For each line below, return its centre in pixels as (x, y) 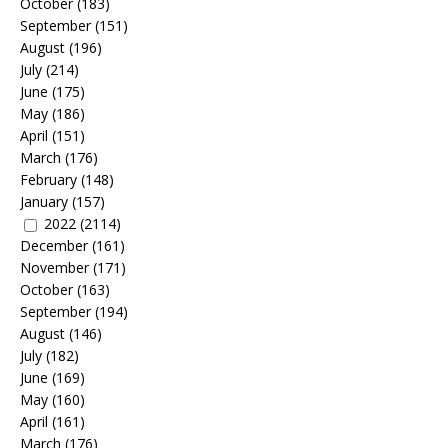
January (44, 201)
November (54, 267)
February (48, 179)
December (54, 245)
